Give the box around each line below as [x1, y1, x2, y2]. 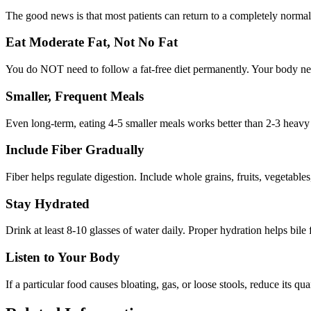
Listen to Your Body [6, 250, 120, 265]
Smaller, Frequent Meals [6, 88, 144, 103]
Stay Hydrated [6, 196, 90, 211]
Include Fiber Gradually [6, 142, 144, 158]
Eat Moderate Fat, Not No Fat [6, 35, 178, 50]
